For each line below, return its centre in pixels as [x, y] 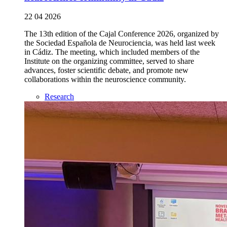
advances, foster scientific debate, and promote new [106, 70]
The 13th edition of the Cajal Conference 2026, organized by [122, 34]
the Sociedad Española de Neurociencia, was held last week [120, 43]
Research [59, 97]
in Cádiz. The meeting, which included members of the [112, 52]
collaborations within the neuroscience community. [105, 80]
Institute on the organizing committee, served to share [109, 61]
